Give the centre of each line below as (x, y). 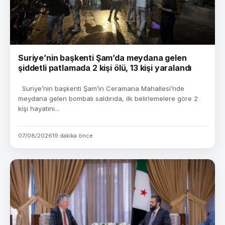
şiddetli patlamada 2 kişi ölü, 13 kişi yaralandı (105, 68)
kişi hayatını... (39, 108)
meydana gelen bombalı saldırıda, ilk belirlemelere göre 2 (108, 98)
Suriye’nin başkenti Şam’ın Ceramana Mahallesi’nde (101, 88)
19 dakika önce (73, 136)
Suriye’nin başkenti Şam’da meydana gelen (102, 58)
